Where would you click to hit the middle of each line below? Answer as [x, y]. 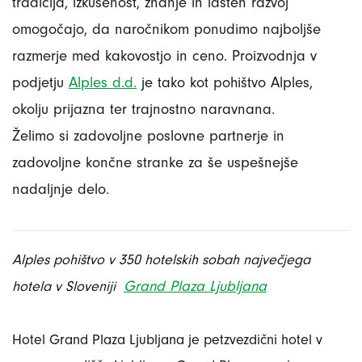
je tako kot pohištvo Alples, [225, 83]
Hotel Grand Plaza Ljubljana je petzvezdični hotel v [167, 340]
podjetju [40, 83]
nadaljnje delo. [61, 189]
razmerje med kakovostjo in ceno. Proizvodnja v [164, 56]
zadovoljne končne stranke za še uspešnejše [155, 163]
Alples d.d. [103, 83]
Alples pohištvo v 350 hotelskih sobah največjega [161, 260]
